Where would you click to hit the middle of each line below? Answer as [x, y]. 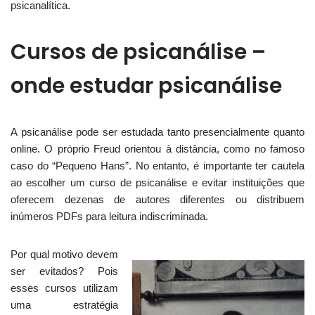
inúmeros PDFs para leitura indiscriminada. [109, 217]
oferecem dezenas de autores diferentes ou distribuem [157, 200]
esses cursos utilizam [64, 288]
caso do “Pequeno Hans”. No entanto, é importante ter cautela [157, 166]
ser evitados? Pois [64, 271]
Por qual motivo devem [64, 255]
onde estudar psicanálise [146, 86]
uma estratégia [64, 305]
